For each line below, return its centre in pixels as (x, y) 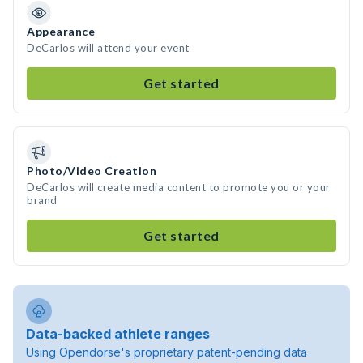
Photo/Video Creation (92, 171)
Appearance (61, 31)
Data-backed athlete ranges (118, 334)
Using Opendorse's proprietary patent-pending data (167, 352)
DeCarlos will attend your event (108, 48)
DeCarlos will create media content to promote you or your (179, 187)
